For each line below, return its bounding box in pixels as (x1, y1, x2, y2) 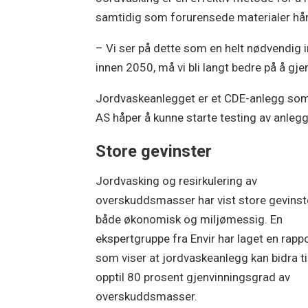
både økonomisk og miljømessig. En (96, 212, 283, 226)
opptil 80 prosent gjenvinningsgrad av (96, 269, 291, 284)
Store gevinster (96, 142, 212, 162)
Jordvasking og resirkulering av (96, 173, 258, 188)
